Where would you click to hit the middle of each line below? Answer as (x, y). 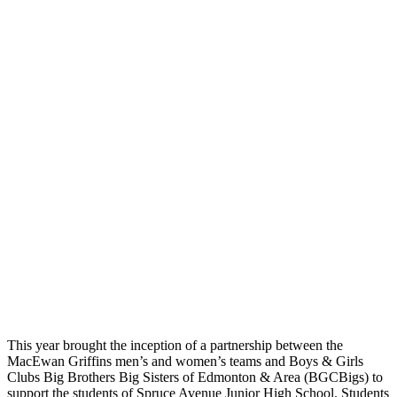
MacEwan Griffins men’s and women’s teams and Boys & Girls (185, 361)
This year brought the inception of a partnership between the (175, 345)
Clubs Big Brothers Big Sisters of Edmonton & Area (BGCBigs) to (195, 377)
